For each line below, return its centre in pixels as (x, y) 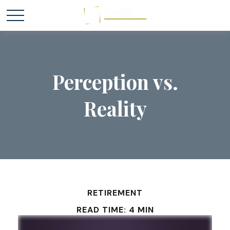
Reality (115, 108)
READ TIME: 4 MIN (115, 210)
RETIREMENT (115, 193)
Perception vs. (115, 82)
